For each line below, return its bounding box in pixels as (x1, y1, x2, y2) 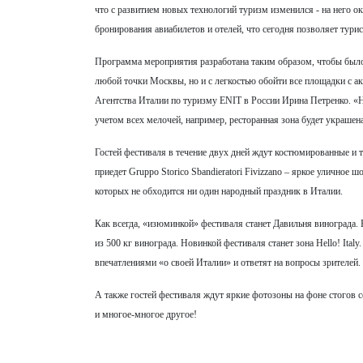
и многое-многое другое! (95, 308, 197, 320)
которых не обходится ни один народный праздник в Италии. (95, 185, 343, 197)
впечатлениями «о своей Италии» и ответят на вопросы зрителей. (95, 256, 361, 268)
